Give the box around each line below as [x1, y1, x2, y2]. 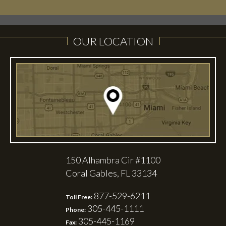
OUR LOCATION [73, 34, 153, 48]
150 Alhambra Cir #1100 [66, 154, 160, 166]
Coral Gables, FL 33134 [66, 167, 157, 179]
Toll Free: [66, 193, 92, 201]
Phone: [66, 206, 86, 214]
